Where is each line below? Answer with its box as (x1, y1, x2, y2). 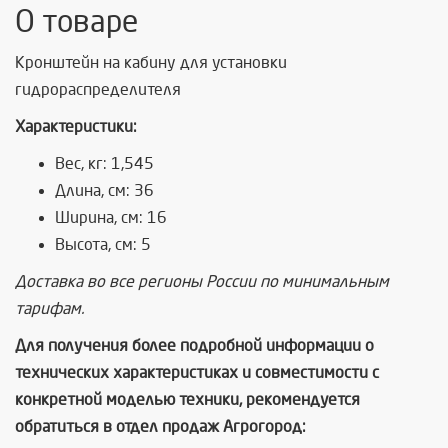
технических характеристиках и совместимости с (15, 364, 379, 381)
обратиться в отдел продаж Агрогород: (15, 418, 306, 435)
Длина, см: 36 (55, 182, 154, 199)
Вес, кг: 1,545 (55, 155, 154, 172)
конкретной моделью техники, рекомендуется (15, 391, 360, 408)
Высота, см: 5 (55, 236, 151, 253)
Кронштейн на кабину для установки (15, 54, 287, 71)
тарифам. (15, 300, 84, 317)
